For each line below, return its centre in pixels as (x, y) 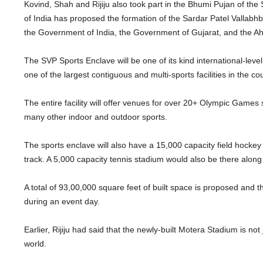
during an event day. (62, 201)
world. (35, 244)
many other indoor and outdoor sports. (96, 117)
